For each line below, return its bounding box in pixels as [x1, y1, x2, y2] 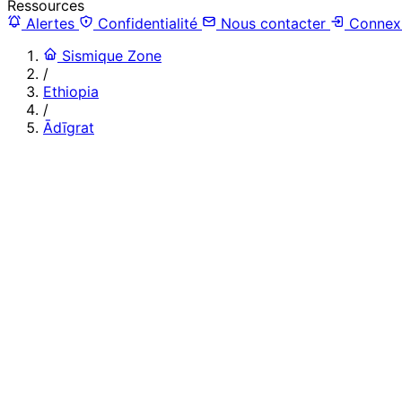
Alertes [22, 13, 79, 32]
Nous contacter [216, 13, 330, 32]
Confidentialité [93, 13, 202, 32]
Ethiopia [43, 82, 99, 100]
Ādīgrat [43, 118, 94, 136]
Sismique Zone [62, 46, 162, 65]
